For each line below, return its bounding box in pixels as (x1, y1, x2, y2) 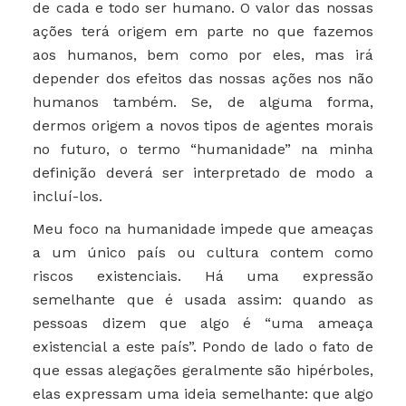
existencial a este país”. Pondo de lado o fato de (33, 338, 373, 356)
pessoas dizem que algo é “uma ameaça (33, 314, 373, 333)
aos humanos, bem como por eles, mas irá (33, 46, 373, 64)
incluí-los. (33, 188, 103, 206)
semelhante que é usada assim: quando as (33, 291, 373, 309)
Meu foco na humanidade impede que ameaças (33, 220, 373, 238)
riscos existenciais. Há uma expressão (33, 267, 373, 285)
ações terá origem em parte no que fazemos (33, 23, 373, 41)
